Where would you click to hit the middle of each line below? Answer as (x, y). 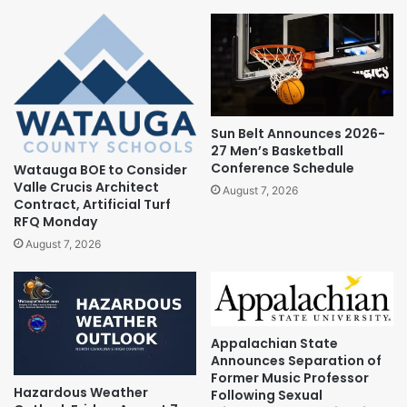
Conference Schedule (283, 169)
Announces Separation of (296, 360)
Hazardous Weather (81, 392)
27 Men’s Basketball (277, 151)
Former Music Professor (290, 377)
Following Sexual (267, 395)
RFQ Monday (55, 222)
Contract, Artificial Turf (92, 205)
